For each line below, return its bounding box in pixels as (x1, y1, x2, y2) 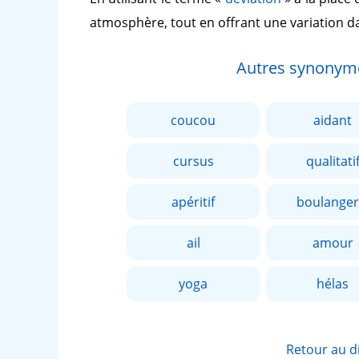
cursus (172, 152, 214, 170)
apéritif (171, 193, 215, 211)
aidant (313, 111, 352, 129)
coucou (171, 111, 216, 129)
